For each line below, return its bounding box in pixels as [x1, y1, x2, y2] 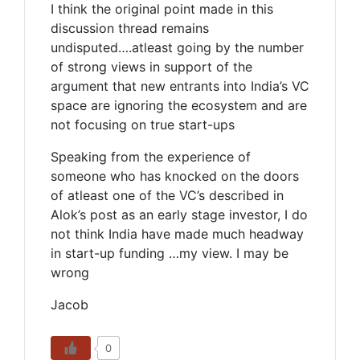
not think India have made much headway [51, 226, 304, 242]
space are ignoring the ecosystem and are [51, 97, 307, 113]
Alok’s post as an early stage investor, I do [51, 207, 308, 223]
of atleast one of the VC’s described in [51, 187, 284, 203]
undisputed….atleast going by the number [51, 39, 304, 55]
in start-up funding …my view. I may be [51, 245, 288, 261]
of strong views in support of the [51, 59, 252, 75]
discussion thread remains [51, 20, 209, 36]
